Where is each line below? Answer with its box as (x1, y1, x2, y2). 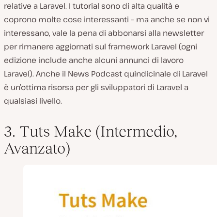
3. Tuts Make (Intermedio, (4, 123, 177, 140)
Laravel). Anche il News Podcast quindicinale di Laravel (4, 68, 208, 79)
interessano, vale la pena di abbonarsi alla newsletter (4, 28, 204, 39)
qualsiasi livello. (4, 95, 62, 107)
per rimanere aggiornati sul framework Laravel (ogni (4, 41, 197, 52)
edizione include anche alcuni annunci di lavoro (4, 55, 184, 66)
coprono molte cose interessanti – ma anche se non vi (4, 14, 210, 25)
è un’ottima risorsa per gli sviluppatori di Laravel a (4, 82, 188, 93)
